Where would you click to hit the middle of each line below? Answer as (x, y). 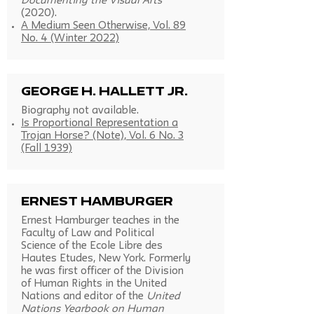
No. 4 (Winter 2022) (70, 39)
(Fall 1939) (47, 149)
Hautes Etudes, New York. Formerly (106, 259)
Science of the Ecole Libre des (92, 246)
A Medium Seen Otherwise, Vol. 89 (103, 26)
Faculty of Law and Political (88, 234)
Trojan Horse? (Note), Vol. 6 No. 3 (102, 136)
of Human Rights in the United (94, 284)
